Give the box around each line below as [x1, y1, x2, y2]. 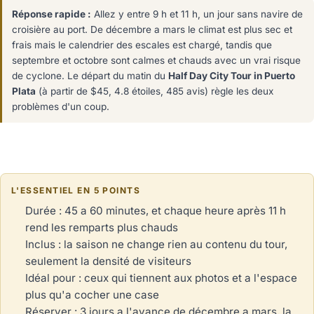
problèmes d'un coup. [12, 100, 109, 112]
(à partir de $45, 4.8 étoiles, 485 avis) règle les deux [36, 85, 273, 97]
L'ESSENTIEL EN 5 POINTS [11, 184, 141, 196]
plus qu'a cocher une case [25, 287, 159, 301]
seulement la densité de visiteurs [25, 254, 191, 268]
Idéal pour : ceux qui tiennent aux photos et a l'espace [25, 271, 297, 285]
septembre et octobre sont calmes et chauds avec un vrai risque [12, 54, 301, 66]
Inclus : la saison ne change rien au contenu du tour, [25, 237, 287, 251]
